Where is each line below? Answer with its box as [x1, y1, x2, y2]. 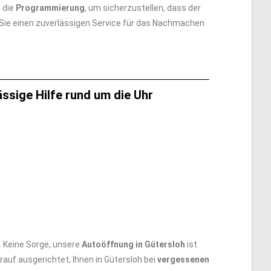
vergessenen [157, 255, 209, 264]
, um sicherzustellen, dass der [85, 3, 201, 13]
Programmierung [16, 3, 85, 13]
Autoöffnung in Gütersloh [82, 240, 185, 249]
